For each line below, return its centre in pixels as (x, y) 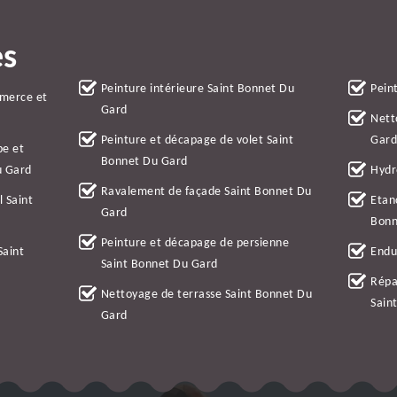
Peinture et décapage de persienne (195, 243)
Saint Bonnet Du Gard (159, 264)
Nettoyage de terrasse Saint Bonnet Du (206, 294)
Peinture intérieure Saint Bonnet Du (198, 89)
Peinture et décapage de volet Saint (197, 140)
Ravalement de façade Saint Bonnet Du (206, 191)
